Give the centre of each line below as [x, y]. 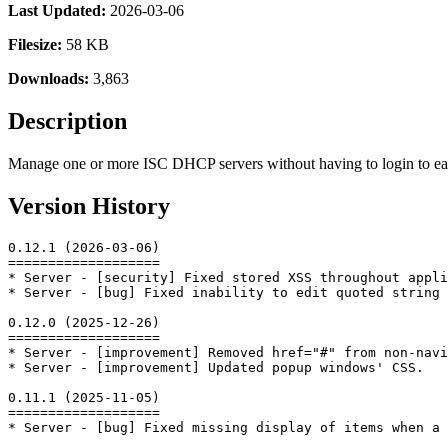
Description [67, 120]
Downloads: [48, 78]
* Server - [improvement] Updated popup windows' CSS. [216, 367]
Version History [89, 205]
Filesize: [35, 44]
